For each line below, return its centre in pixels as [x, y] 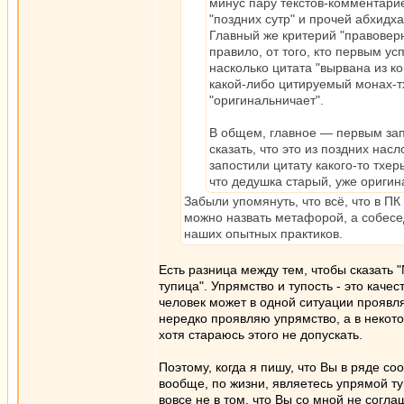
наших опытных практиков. [263, 234]
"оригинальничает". [266, 100]
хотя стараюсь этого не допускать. [261, 335]
